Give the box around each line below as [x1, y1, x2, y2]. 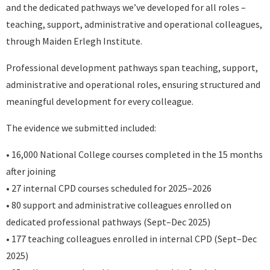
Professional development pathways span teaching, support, [6, 61, 258, 74]
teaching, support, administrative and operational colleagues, [6, 18, 262, 30]
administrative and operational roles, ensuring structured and [6, 78, 260, 90]
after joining [6, 165, 56, 177]
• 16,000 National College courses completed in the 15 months [6, 148, 263, 160]
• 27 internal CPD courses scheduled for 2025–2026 [6, 182, 212, 194]
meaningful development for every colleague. [6, 95, 193, 107]
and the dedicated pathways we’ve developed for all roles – [6, 1, 246, 13]
